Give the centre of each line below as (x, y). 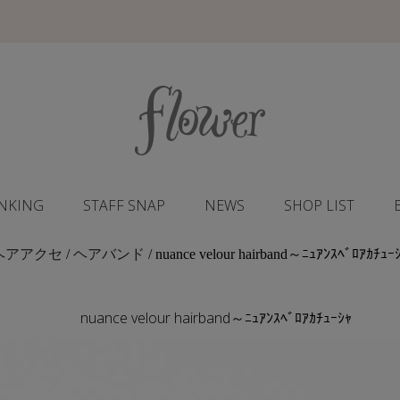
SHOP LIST (319, 205)
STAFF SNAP (124, 205)
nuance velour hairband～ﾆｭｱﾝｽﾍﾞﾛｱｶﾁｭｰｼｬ (216, 318)
